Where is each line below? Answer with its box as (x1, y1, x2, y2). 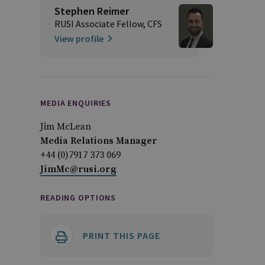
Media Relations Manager (40, 134, 157, 147)
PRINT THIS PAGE (83, 229, 160, 241)
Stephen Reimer (54, 4, 129, 18)
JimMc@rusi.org (40, 163, 117, 175)
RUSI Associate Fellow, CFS (54, 18, 162, 30)
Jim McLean (40, 120, 91, 132)
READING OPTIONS (40, 192, 117, 203)
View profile (54, 33, 104, 44)
